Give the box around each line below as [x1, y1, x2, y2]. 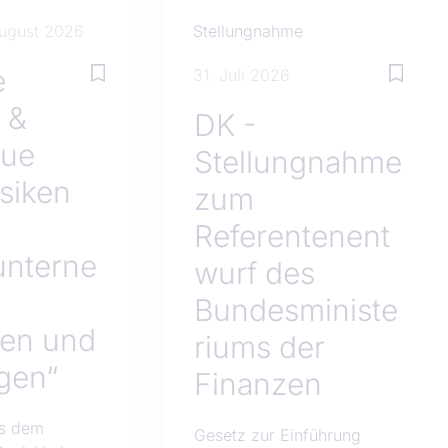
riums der [194, 329, 326, 366]
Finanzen [194, 366, 323, 403]
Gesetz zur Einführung [194, 425, 362, 446]
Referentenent [194, 218, 391, 255]
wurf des [194, 255, 316, 292]
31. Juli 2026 [192, 65, 290, 86]
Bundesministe [194, 292, 399, 329]
